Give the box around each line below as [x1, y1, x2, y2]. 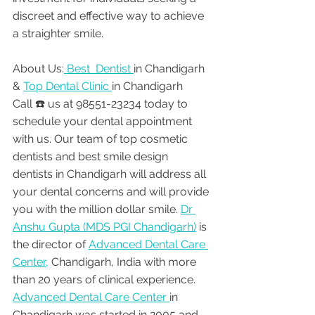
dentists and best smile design [13, 150, 171, 164]
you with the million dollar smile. [13, 202, 181, 217]
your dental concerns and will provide [13, 185, 212, 199]
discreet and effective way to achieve [13, 9, 207, 23]
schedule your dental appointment [13, 115, 195, 129]
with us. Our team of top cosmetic [13, 132, 191, 146]
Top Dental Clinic [23, 79, 112, 94]
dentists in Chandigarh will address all [13, 167, 209, 181]
